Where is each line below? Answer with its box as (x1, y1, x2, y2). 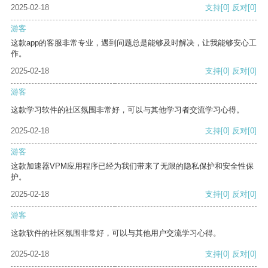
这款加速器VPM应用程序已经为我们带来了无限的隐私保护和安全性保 (11, 162, 254, 171)
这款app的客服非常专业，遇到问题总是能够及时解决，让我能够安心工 (11, 38, 257, 48)
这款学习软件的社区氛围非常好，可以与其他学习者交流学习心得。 (11, 105, 244, 115)
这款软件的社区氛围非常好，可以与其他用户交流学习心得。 (11, 229, 221, 238)
